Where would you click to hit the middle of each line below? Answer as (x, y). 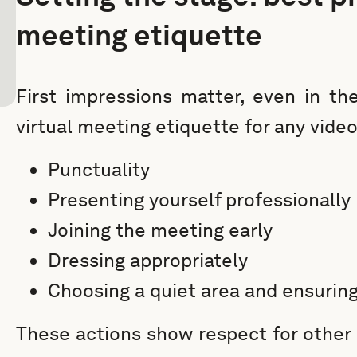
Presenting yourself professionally (199, 200)
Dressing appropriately (148, 260)
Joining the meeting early (160, 230)
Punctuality (99, 169)
